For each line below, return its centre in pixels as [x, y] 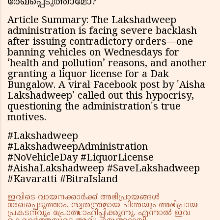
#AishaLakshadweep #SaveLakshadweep [104, 169]
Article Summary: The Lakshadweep [92, 21]
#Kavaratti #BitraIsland [63, 180]
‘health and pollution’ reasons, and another [107, 64]
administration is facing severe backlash [102, 32]
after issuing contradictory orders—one [100, 43]
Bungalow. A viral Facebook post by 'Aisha [106, 86]
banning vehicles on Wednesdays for [93, 54]
